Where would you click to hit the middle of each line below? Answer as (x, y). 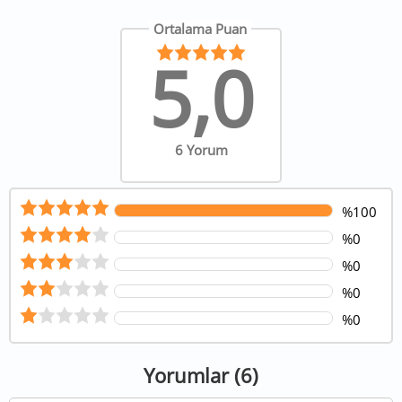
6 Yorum (201, 149)
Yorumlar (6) (201, 375)
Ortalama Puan (200, 28)
